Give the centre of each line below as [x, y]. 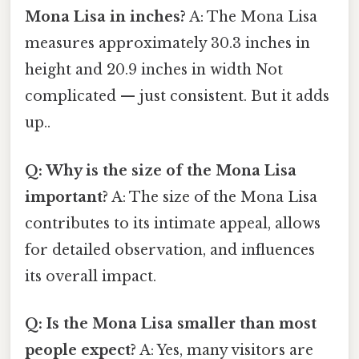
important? [67, 197]
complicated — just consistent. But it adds [177, 97]
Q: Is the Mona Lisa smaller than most [171, 323]
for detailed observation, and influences [170, 250]
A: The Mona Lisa [252, 17]
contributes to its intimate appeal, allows [173, 223]
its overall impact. [91, 276]
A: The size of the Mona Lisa [213, 197]
